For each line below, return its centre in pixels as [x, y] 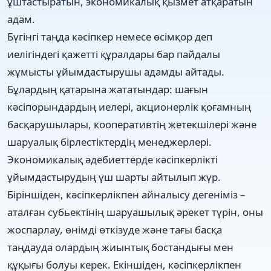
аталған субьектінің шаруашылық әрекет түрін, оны [135, 212]
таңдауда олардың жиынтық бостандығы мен [120, 247]
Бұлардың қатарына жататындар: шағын [108, 89]
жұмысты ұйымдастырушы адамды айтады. [116, 71]
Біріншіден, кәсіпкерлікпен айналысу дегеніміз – [126, 194]
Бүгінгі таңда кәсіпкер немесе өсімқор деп [110, 36]
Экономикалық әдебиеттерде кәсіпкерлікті [113, 159]
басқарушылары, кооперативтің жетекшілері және [132, 124]
